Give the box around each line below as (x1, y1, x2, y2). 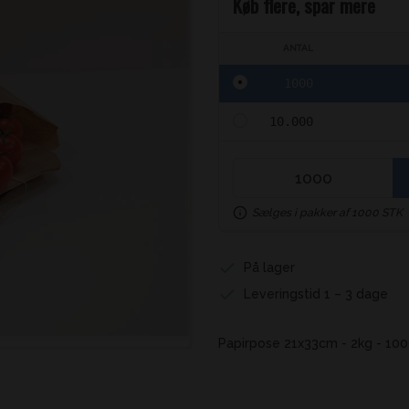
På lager (243, 260, 295, 275)
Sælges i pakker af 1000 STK (252, 205, 403, 219)
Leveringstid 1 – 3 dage (243, 286, 388, 301)
